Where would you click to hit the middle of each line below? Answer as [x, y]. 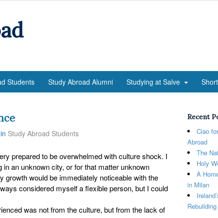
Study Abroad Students [43, 133]
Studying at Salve [153, 82]
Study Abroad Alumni [80, 82]
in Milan [198, 185]
